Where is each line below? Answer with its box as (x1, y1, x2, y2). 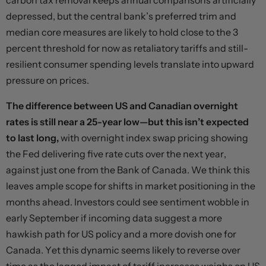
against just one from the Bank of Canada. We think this (6, 164, 250, 176)
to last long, (6, 132, 61, 144)
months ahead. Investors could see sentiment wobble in (6, 196, 249, 208)
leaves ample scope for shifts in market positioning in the (6, 180, 255, 192)
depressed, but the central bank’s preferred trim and (6, 10, 236, 23)
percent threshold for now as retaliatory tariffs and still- (6, 42, 248, 55)
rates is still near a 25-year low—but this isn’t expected (6, 116, 249, 128)
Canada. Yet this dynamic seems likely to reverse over (6, 244, 240, 256)
